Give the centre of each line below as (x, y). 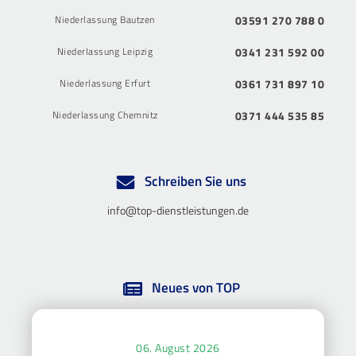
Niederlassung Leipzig (105, 52)
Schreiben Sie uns (194, 182)
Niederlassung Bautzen (105, 20)
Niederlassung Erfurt (105, 83)
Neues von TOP (194, 288)
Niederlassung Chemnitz (105, 115)
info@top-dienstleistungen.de (178, 211)
